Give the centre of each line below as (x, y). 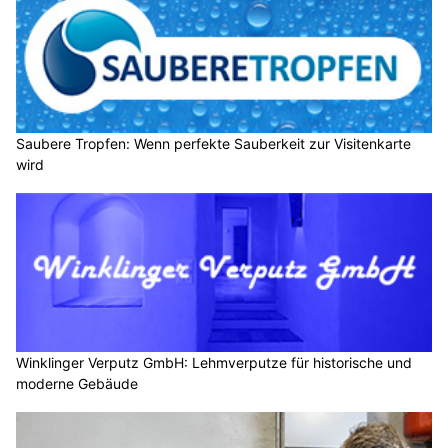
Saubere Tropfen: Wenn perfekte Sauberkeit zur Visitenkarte (213, 143)
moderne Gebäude (77, 384)
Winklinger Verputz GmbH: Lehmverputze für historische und (214, 363)
